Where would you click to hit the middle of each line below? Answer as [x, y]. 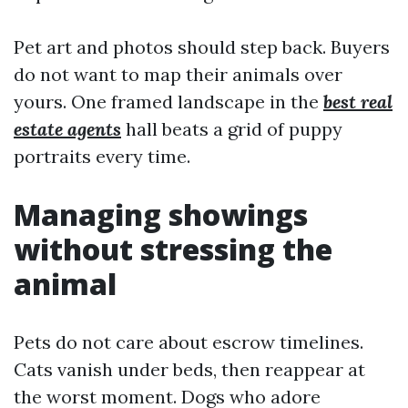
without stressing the [173, 249]
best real [358, 102]
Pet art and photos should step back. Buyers [202, 47]
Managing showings [161, 214]
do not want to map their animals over [178, 74]
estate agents [67, 129]
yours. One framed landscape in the [168, 102]
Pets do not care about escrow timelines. [189, 342]
